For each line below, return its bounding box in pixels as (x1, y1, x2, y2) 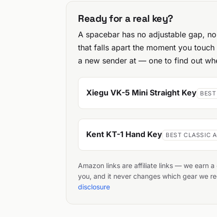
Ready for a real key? (78, 12, 173, 25)
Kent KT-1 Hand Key (86, 129, 162, 139)
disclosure (78, 182, 110, 191)
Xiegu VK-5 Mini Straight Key (86, 88, 197, 98)
